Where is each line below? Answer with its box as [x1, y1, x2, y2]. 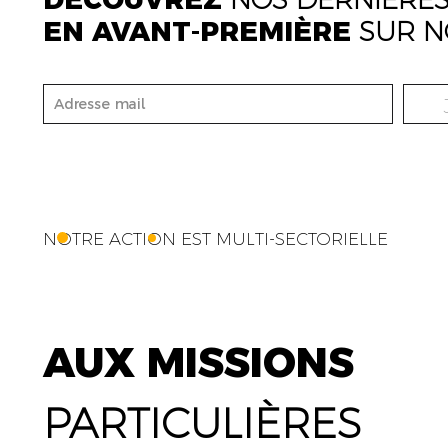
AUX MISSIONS [42, 336, 354, 387]
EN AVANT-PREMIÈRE [42, 14, 359, 48]
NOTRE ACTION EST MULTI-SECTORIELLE [42, 228, 388, 249]
